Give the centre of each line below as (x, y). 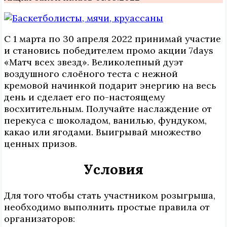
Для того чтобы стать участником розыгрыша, (110, 195)
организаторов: (40, 218)
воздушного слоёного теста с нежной (91, 74)
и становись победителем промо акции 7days (109, 51)
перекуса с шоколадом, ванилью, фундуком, (105, 121)
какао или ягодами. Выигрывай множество (103, 132)
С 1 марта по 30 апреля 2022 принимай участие (112, 39)
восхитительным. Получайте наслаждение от (108, 109)
